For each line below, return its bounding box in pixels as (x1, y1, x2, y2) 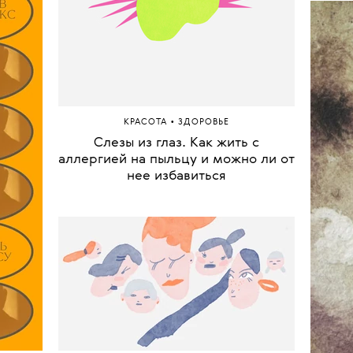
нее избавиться (127, 335, 226, 349)
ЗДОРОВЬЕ (178, 284, 229, 293)
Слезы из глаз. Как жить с (94, 302, 259, 316)
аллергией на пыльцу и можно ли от (58, 318, 295, 333)
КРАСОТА (124, 284, 170, 293)
